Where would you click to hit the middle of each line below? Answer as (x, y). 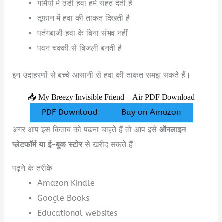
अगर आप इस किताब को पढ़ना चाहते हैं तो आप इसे (86, 129)
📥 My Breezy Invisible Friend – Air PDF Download (111, 97)
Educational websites (77, 213)
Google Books (63, 198)
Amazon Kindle (66, 183)
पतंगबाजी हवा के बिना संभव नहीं (82, 33)
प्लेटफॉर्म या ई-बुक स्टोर (48, 144)
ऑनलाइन (173, 129)
